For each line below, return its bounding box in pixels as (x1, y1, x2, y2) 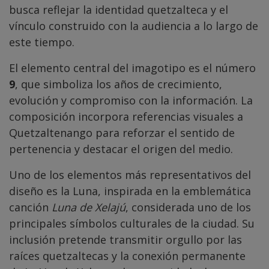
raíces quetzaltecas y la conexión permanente (9, 248, 246, 263)
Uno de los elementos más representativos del (9, 167, 251, 182)
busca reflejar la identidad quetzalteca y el (9, 2, 228, 17)
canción (9, 199, 52, 214)
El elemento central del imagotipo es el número (9, 60, 256, 75)
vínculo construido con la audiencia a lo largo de (9, 18, 258, 33)
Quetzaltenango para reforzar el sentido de (9, 125, 235, 140)
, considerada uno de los (125, 199, 251, 214)
